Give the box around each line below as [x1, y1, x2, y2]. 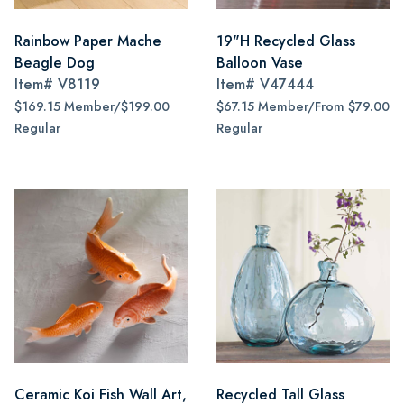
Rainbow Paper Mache [14, 31, 161, 51]
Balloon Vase [216, 52, 303, 73]
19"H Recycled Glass [216, 31, 355, 51]
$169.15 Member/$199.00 [14, 98, 170, 115]
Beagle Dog [14, 52, 95, 73]
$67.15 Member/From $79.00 [216, 98, 390, 115]
